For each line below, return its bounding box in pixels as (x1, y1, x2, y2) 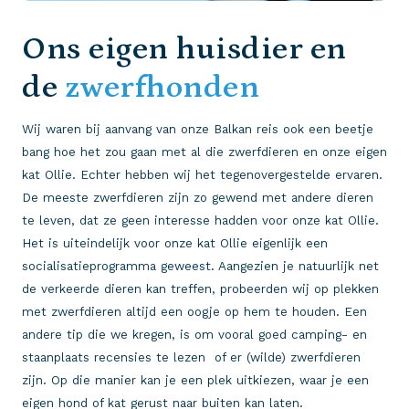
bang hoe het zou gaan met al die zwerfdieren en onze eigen (22, 143, 387, 160)
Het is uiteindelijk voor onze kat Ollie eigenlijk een (22, 235, 328, 251)
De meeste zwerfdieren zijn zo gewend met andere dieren (22, 189, 373, 205)
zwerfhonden (65, 68, 259, 105)
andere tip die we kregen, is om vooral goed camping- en (22, 326, 367, 342)
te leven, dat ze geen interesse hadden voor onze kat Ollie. (22, 212, 379, 228)
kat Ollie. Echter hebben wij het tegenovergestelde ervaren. (22, 166, 383, 183)
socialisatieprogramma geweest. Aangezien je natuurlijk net (22, 257, 379, 274)
